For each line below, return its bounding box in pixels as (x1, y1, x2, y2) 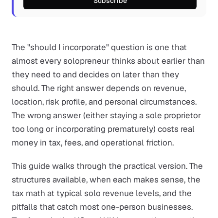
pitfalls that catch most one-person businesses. (12, 201, 193, 212)
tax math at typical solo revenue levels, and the (12, 188, 192, 199)
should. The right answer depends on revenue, (12, 83, 186, 93)
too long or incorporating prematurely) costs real (12, 124, 195, 134)
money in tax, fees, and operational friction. (12, 137, 174, 148)
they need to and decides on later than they (12, 69, 179, 80)
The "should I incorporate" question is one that (12, 42, 187, 53)
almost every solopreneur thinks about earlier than (12, 55, 205, 66)
